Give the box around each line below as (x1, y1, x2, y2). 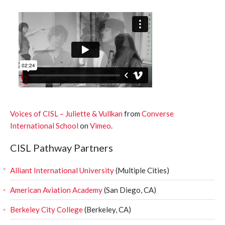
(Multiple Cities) (114, 166, 169, 175)
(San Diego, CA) (102, 185, 156, 194)
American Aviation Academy (10, 185, 102, 194)
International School (10, 121, 78, 130)
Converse (142, 109, 174, 118)
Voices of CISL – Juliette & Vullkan (10, 109, 123, 118)
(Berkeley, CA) (83, 205, 131, 214)
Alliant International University (10, 166, 114, 175)
